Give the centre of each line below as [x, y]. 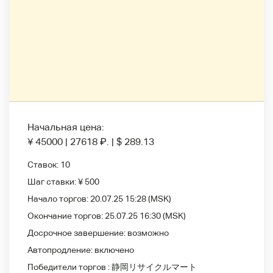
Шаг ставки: [53, 181]
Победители [53, 267]
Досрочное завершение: [77, 232]
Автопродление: [61, 250]
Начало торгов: [59, 198]
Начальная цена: [66, 127]
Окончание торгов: [66, 215]
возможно [148, 232]
